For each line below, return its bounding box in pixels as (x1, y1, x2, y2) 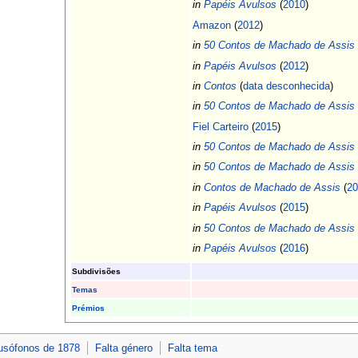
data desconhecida (242, 79, 330, 92)
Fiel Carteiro (192, 120, 249, 133)
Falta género (94, 341, 153, 354)
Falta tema (167, 341, 217, 354)
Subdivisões (71, 267, 121, 276)
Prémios (71, 304, 105, 313)
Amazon (192, 18, 231, 31)
